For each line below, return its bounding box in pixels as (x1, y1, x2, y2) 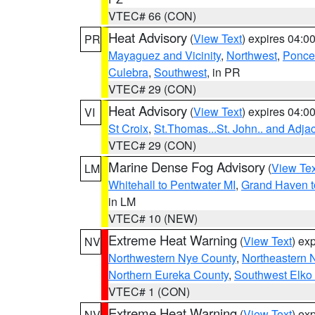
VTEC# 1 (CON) (108, 283, 190, 300)
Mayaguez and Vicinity (108, 47, 221, 63)
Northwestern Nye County (108, 250, 236, 266)
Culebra (108, 64, 148, 80)
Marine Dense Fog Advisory (108, 157, 265, 176)
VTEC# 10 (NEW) (108, 210, 198, 226)
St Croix (108, 120, 148, 136)
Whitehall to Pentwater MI (108, 176, 236, 193)
